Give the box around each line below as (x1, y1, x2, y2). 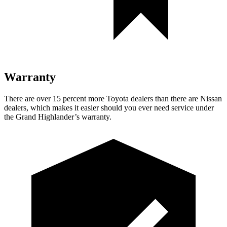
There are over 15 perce (4, 94, 80, 103)
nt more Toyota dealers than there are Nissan (80, 94, 222, 103)
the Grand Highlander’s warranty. (4, 112, 111, 121)
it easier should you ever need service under (72, 103, 214, 112)
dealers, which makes (4, 103, 72, 112)
